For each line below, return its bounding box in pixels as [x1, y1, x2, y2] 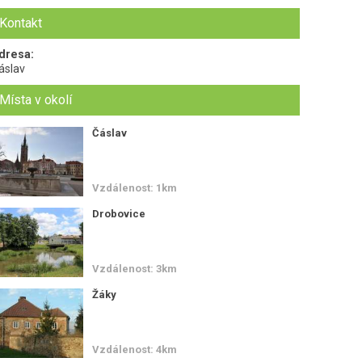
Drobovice [91, 207, 145, 220]
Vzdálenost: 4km [91, 343, 177, 356]
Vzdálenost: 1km [91, 181, 177, 194]
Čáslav [91, 127, 127, 139]
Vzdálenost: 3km [91, 262, 177, 275]
